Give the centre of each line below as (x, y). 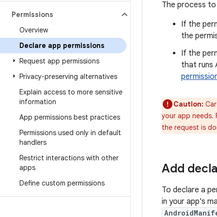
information (38, 102)
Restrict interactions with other (69, 158)
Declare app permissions (62, 46)
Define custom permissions (62, 183)
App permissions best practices (70, 117)
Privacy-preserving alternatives (68, 77)
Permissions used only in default (70, 133)
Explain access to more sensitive (71, 92)
